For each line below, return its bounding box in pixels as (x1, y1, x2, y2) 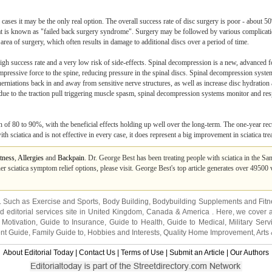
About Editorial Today (3, 248, 73, 257)
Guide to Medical (166, 218, 225, 226)
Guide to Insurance (40, 218, 105, 226)
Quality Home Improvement (163, 228, 253, 237)
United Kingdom (87, 208, 142, 216)
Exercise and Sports (32, 197, 99, 206)
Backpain (58, 154, 84, 162)
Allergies (18, 154, 44, 162)
